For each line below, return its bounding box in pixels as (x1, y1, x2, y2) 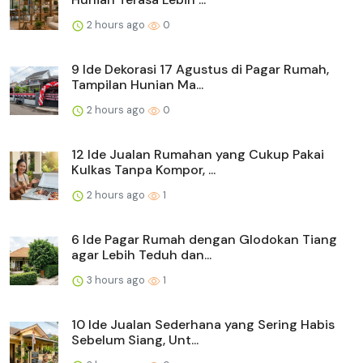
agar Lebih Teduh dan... (71, 246, 211, 263)
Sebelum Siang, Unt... (71, 331, 199, 348)
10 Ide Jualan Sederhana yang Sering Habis (71, 315, 335, 333)
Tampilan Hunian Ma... (71, 75, 203, 93)
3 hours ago (84, 272, 147, 287)
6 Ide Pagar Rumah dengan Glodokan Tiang (71, 230, 337, 248)
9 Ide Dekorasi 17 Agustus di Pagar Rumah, (71, 60, 329, 78)
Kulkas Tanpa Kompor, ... (71, 160, 216, 178)
